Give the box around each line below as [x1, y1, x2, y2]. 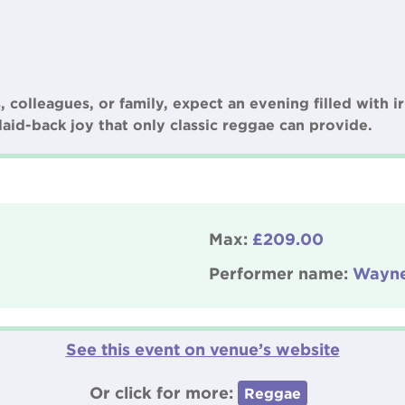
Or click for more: [89, 383, 238, 401]
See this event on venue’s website [65, 340, 340, 358]
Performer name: [209, 264, 353, 282]
